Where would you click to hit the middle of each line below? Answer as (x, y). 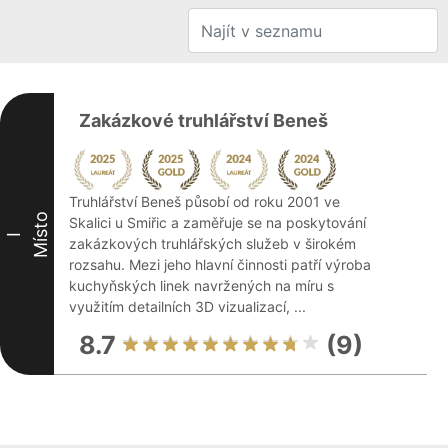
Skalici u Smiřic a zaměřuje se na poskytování (217, 222)
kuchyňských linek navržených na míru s (201, 285)
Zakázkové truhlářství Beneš (203, 120)
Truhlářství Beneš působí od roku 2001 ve (204, 201)
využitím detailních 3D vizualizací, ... (187, 306)
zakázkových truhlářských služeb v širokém (212, 243)
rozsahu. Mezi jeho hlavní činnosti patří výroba (220, 264)
